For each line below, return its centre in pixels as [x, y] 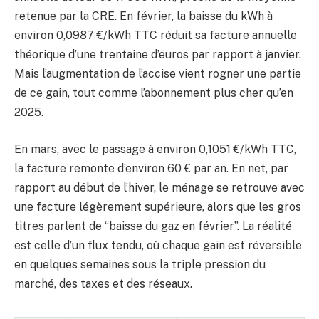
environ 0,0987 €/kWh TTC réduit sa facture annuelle [156, 35]
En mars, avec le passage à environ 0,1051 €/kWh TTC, [155, 149]
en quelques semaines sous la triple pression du [140, 264]
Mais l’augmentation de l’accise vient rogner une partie [158, 73]
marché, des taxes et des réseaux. [103, 283]
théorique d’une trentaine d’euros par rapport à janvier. [158, 54]
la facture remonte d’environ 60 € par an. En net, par [151, 168]
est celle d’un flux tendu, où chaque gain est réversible [158, 245]
